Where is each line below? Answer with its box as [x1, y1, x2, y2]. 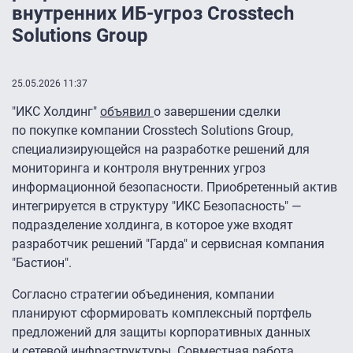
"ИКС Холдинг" [12, 104, 100, 120]
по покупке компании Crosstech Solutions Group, [12, 123, 293, 139]
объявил [100, 104, 154, 120]
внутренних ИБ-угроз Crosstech [12, 2, 294, 25]
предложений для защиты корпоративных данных [12, 325, 310, 340]
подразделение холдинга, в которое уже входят [12, 217, 293, 233]
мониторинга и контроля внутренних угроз [12, 161, 266, 176]
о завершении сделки [154, 104, 281, 120]
